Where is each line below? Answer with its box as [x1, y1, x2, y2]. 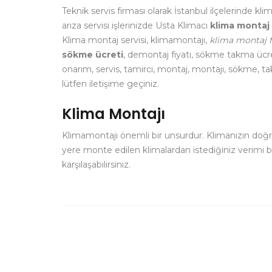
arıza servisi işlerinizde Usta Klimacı [62, 20, 210, 31]
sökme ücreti [62, 49, 123, 60]
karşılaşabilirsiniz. [62, 159, 131, 170]
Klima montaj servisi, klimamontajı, [62, 35, 209, 46]
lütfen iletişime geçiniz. [62, 78, 159, 89]
